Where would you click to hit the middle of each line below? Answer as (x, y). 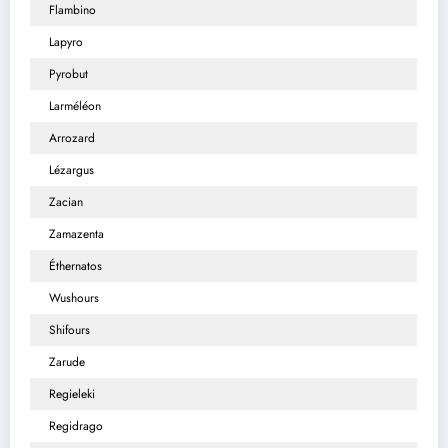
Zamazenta (76, 233)
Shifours (69, 329)
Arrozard (72, 137)
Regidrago (76, 425)
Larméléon (75, 105)
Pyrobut (68, 73)
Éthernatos (75, 265)
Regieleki (72, 393)
